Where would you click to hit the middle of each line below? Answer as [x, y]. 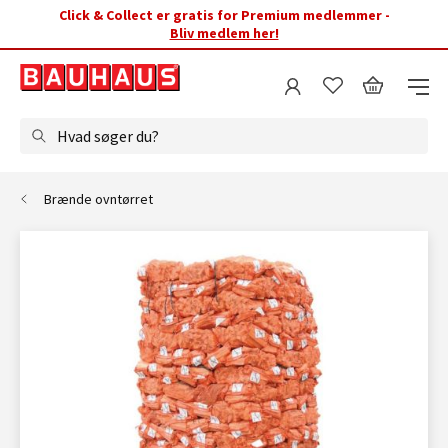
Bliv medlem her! [224, 33]
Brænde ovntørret [98, 199]
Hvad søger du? [108, 136]
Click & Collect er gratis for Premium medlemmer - [224, 15]
